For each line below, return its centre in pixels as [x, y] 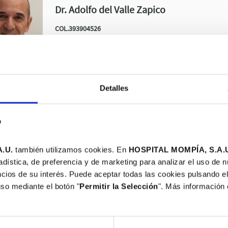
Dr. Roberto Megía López [107, 209]
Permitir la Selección [119, 186]
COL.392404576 [78, 128]
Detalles [114, 88]
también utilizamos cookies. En [71, 150]
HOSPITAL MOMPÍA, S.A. [177, 150]
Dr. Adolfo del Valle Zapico [110, 9]
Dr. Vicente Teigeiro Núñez [111, 109]
